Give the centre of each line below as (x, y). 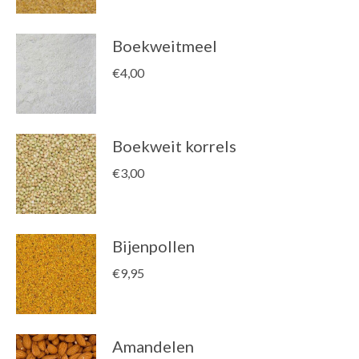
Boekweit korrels (174, 146)
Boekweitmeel (165, 46)
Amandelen (153, 346)
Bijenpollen (153, 246)
